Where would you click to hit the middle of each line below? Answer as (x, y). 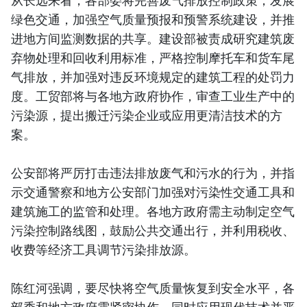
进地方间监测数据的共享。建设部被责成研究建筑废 (153, 39)
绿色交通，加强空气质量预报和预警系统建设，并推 (153, 20)
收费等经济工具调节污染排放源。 (103, 250)
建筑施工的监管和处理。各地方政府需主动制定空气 (153, 211)
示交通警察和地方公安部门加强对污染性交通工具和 (153, 192)
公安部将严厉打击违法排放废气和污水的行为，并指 (153, 173)
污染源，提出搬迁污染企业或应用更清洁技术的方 (147, 115)
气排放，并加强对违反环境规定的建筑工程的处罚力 (153, 77)
